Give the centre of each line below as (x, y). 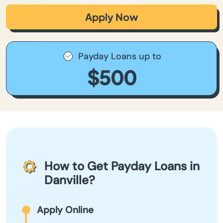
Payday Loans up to (119, 56)
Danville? (70, 180)
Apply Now (111, 17)
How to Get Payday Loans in (122, 166)
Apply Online (65, 210)
